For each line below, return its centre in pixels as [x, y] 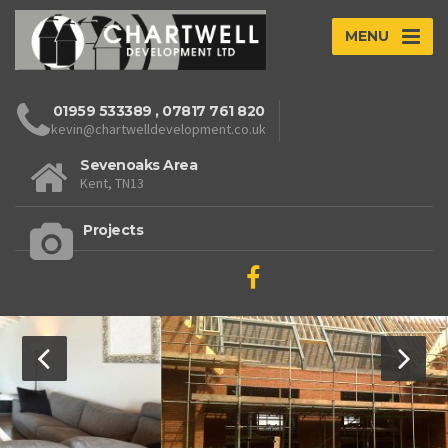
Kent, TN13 [112, 183]
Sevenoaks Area [138, 165]
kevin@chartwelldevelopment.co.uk [158, 129]
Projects [113, 230]
